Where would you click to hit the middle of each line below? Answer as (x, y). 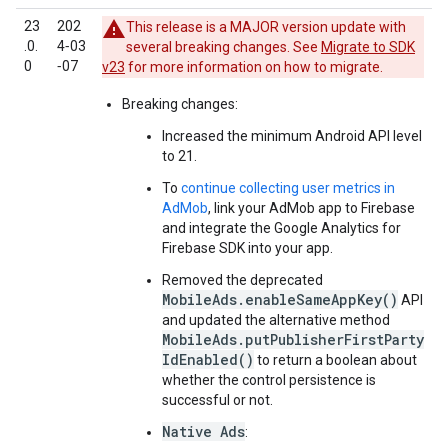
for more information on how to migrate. (254, 67)
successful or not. (217, 400)
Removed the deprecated (242, 280)
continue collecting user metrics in (288, 188)
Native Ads (203, 431)
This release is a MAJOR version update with (266, 27)
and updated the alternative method (276, 320)
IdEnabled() (208, 359)
